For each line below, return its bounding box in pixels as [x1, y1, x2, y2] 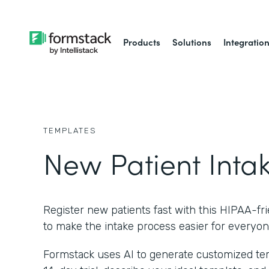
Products [123, 35, 161, 48]
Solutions [172, 35, 212, 48]
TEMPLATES [43, 126, 97, 135]
